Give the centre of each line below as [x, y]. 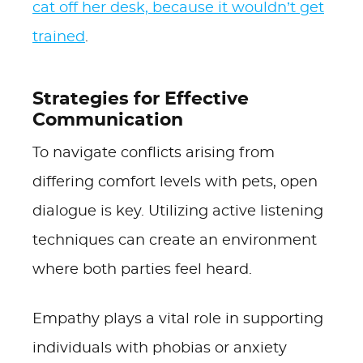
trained [59, 37]
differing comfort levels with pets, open [175, 182]
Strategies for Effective [141, 99]
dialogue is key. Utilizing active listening [178, 211]
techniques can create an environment [175, 241]
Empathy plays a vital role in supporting [178, 319]
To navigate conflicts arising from [154, 153]
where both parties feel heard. [142, 270]
